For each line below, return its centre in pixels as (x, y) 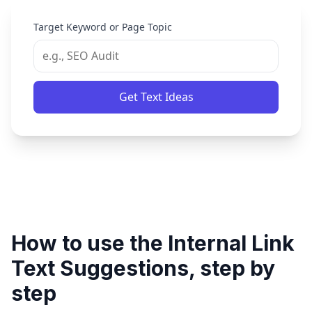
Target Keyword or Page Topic (103, 27)
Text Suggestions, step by (143, 268)
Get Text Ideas (156, 97)
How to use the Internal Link (153, 243)
